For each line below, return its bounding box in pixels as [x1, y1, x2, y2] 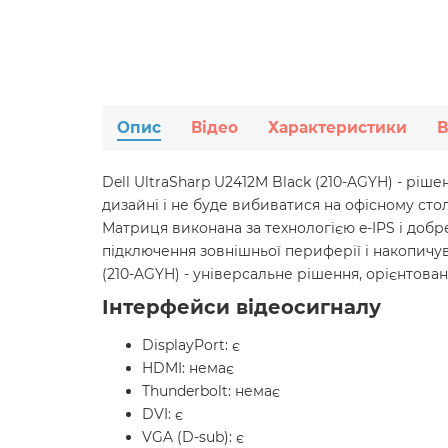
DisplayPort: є [142, 336, 240, 355]
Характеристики [268, 118, 407, 138]
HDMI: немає [142, 359, 234, 378]
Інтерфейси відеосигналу [102, 295, 381, 320]
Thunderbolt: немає [142, 382, 280, 401]
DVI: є [142, 405, 183, 424]
